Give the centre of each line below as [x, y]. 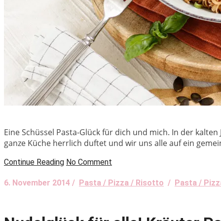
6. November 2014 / [41, 183]
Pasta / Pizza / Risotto [121, 183]
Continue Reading [34, 162]
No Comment [89, 162]
